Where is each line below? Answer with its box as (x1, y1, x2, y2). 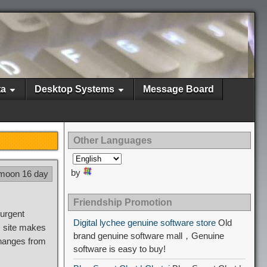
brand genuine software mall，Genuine (73, 231, 224, 241)
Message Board (143, 84, 214, 94)
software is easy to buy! (73, 244, 166, 254)
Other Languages (73, 135, 152, 145)
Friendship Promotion (73, 197, 172, 207)
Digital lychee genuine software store (73, 218, 216, 228)
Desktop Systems (35, 84, 114, 94)
